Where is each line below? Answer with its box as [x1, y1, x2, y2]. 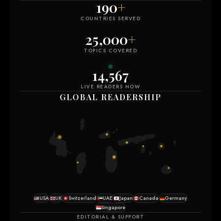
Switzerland [68, 194, 96, 202]
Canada [139, 194, 158, 202]
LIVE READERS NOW [81, 83, 140, 91]
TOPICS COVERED [84, 47, 137, 55]
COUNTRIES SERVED [80, 15, 141, 23]
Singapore [101, 204, 126, 212]
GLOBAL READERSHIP [59, 92, 162, 103]
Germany [165, 194, 187, 202]
